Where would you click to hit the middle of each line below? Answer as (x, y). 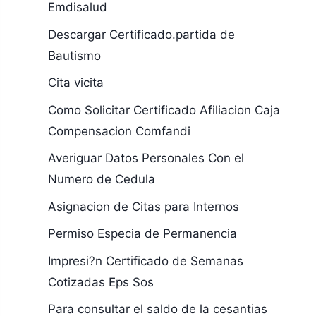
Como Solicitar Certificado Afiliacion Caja (164, 110)
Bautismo (74, 55)
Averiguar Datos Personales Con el (146, 158)
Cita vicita (75, 83)
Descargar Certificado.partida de (141, 34)
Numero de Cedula (101, 179)
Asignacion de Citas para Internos (143, 206)
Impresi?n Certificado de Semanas (145, 261)
